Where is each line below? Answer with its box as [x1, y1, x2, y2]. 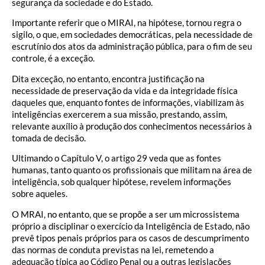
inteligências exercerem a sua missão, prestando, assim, [12, 108, 227, 119]
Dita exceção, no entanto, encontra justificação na [12, 73, 205, 84]
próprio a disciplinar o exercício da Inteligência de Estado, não [12, 220, 250, 231]
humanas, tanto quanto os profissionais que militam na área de [12, 164, 252, 176]
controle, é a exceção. [12, 53, 95, 64]
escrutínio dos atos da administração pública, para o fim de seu [12, 41, 252, 52]
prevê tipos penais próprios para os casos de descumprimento [12, 232, 249, 243]
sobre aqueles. [12, 188, 67, 199]
